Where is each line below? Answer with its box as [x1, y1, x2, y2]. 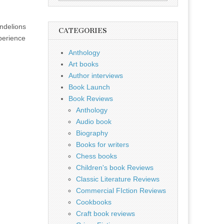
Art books [68, 60, 98, 68]
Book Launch [68, 83, 110, 91]
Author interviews [68, 71, 123, 79]
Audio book [76, 117, 111, 125]
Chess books [76, 152, 117, 160]
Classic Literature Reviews [76, 175, 159, 183]
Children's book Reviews [76, 163, 153, 171]
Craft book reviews [76, 209, 135, 217]
